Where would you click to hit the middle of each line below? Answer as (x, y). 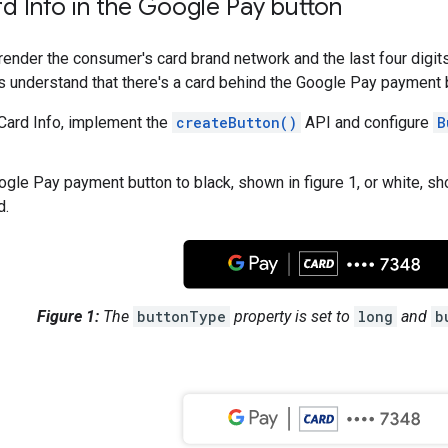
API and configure (367, 122)
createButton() (236, 122)
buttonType (181, 317)
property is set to (292, 317)
